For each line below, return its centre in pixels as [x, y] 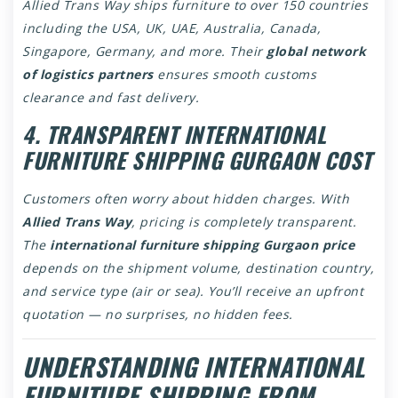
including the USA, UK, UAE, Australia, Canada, [171, 28]
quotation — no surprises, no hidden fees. [158, 314]
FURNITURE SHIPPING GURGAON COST [197, 159]
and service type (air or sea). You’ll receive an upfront [193, 291]
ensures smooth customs [235, 74]
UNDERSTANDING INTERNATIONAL [194, 366]
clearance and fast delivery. [111, 97]
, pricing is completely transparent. [244, 221]
